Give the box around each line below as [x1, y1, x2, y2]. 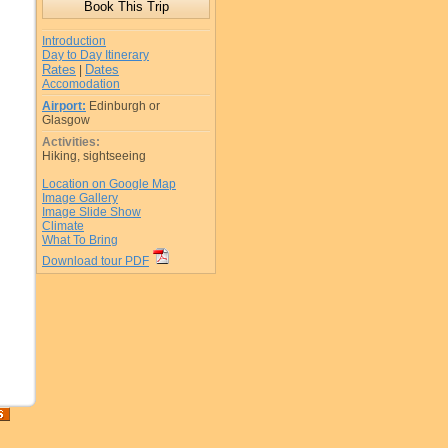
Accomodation [42, 77, 120, 91]
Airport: [42, 99, 86, 113]
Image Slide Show [42, 205, 141, 219]
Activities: [42, 135, 100, 149]
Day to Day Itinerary [42, 48, 149, 62]
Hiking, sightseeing [42, 149, 146, 163]
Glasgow [42, 113, 90, 127]
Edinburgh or [89, 99, 160, 113]
